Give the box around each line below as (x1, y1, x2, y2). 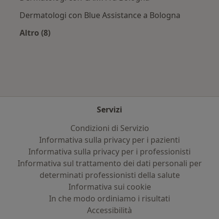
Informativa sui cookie (68, 181, 151, 192)
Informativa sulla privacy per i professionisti (28, 146, 191, 157)
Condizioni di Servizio (70, 123, 149, 133)
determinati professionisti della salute (39, 170, 180, 180)
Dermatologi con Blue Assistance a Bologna (20, 10, 180, 21)
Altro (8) (20, 27, 50, 39)
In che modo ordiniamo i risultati (49, 193, 170, 204)
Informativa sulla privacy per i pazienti (39, 134, 180, 145)
